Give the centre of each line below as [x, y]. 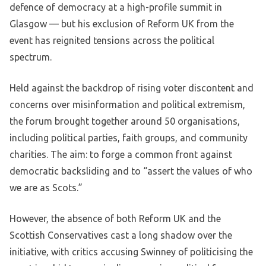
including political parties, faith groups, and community [129, 138]
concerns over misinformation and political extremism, [127, 105]
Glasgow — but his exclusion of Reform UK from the [122, 24]
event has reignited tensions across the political [112, 41]
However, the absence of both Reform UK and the [115, 219]
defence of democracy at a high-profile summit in [116, 7]
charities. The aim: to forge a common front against [121, 155]
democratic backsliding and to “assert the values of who [131, 171]
